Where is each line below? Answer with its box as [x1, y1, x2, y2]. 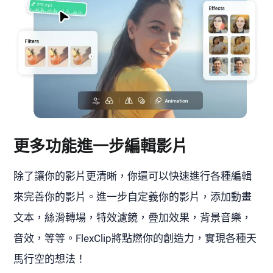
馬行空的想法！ [13, 252, 87, 265]
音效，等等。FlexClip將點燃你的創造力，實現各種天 [13, 232, 257, 244]
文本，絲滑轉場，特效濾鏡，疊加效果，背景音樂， [13, 211, 252, 224]
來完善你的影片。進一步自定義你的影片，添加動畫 [13, 190, 252, 203]
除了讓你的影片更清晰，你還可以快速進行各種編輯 [13, 169, 252, 182]
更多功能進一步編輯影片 [13, 136, 188, 155]
